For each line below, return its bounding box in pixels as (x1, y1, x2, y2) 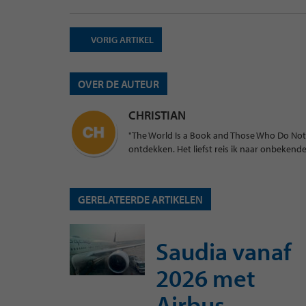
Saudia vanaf (156, 234, 291, 266)
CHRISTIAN (128, 107, 186, 123)
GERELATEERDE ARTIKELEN (78, 193, 203, 207)
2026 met (156, 261, 255, 293)
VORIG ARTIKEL (89, 33, 154, 46)
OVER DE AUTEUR (78, 77, 159, 92)
